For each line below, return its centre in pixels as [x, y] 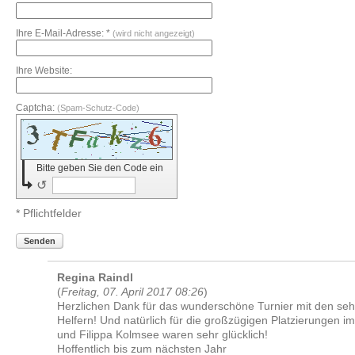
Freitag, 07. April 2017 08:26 [133, 292]
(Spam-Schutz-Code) [99, 107]
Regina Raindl [95, 277]
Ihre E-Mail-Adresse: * [65, 33]
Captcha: [37, 107]
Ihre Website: [44, 70]
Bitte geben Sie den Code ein [100, 168]
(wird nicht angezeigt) [154, 33]
